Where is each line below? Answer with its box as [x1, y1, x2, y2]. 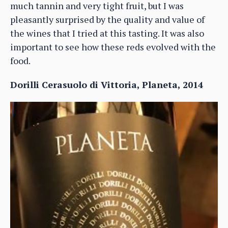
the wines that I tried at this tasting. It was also [10, 26, 204, 39]
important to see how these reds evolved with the [10, 40, 216, 53]
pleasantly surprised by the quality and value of [10, 13, 205, 25]
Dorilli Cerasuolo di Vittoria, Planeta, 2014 [10, 78, 203, 91]
